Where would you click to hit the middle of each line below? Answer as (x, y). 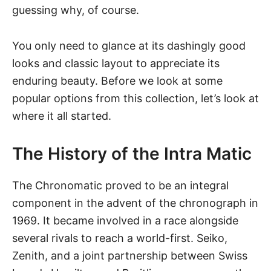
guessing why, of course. (77, 10)
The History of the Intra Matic (134, 154)
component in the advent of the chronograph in (135, 203)
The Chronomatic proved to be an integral (120, 186)
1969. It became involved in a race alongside (125, 221)
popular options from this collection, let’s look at (135, 99)
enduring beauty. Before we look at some (117, 81)
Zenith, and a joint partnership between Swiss (130, 256)
